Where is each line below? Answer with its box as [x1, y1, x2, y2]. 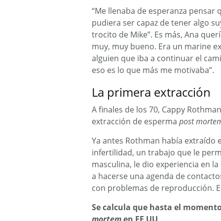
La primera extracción [92, 84, 211, 100]
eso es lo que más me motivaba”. [92, 65, 214, 75]
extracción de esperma [92, 116, 179, 127]
